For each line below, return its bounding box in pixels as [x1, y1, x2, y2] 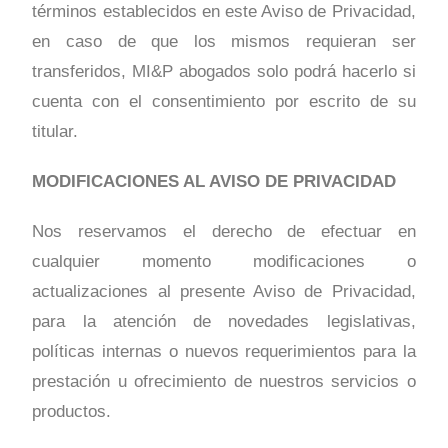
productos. [32, 402, 112, 422]
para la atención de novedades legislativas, [32, 312, 416, 332]
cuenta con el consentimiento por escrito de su [32, 92, 416, 112]
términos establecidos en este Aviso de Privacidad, [32, 2, 416, 22]
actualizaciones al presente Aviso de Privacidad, [32, 282, 416, 302]
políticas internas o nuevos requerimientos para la [32, 342, 416, 362]
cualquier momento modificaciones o [32, 252, 416, 272]
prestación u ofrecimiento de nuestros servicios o [32, 372, 416, 392]
